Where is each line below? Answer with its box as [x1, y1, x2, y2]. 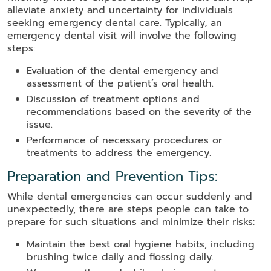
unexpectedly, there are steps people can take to [7, 202, 249, 217]
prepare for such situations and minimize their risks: [7, 215, 255, 230]
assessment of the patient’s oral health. [27, 76, 214, 91]
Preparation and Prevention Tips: [7, 166, 217, 187]
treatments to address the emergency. [27, 146, 211, 161]
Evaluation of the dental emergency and [27, 64, 218, 79]
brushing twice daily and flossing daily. [27, 250, 214, 265]
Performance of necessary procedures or [27, 133, 222, 148]
